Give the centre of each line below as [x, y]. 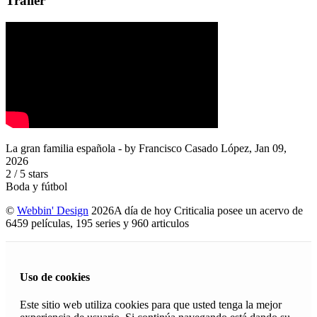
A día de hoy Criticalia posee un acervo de [208, 210]
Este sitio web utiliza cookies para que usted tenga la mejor [151, 305]
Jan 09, [271, 148]
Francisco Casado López [194, 148]
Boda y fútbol [36, 186]
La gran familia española [60, 148]
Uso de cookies [55, 277]
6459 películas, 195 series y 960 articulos [100, 223]
